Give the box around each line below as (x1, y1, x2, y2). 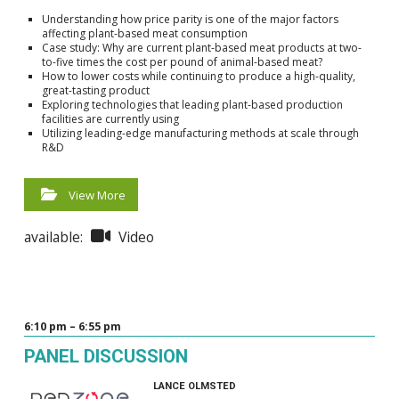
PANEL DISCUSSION (23, 345, 188, 367)
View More (68, 186, 126, 203)
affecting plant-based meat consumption (41, 25, 248, 41)
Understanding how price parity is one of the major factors (41, 11, 338, 27)
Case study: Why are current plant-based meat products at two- (41, 39, 362, 55)
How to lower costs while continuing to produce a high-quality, (41, 68, 355, 84)
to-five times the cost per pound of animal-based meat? (41, 53, 322, 69)
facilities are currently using (41, 110, 179, 126)
